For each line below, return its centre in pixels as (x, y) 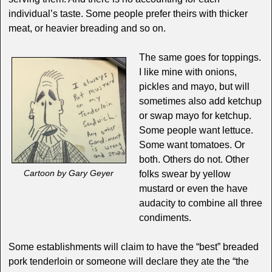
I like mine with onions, (188, 72)
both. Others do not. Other (194, 159)
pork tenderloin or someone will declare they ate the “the (128, 261)
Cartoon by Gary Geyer (69, 173)
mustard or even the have (193, 188)
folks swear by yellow (185, 174)
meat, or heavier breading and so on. (87, 28)
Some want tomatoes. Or (192, 144)
